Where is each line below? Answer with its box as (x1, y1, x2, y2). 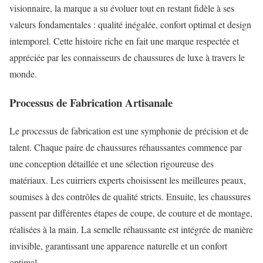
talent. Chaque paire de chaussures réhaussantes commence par (9, 141, 242, 154)
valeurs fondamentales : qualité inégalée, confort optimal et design (9, 18, 251, 31)
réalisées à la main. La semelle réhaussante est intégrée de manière (9, 223, 253, 236)
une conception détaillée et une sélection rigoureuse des (9, 157, 214, 170)
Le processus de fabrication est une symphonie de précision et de (9, 124, 248, 137)
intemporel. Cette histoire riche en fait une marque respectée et (9, 35, 239, 47)
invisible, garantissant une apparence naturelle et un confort (9, 240, 227, 252)
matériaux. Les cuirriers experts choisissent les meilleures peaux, (9, 174, 246, 187)
